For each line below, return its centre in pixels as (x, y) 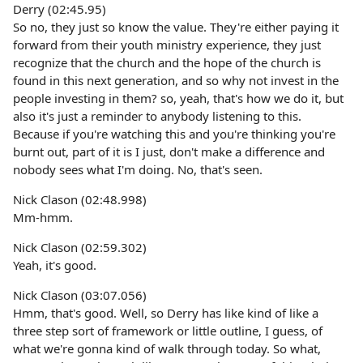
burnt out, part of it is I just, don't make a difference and (169, 152)
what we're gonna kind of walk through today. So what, (167, 348)
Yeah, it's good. (55, 265)
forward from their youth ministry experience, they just (167, 45)
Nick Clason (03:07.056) (80, 295)
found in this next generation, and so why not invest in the (176, 80)
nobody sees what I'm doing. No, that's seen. (138, 169)
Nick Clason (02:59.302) (80, 247)
